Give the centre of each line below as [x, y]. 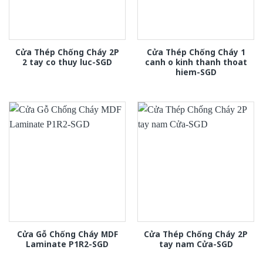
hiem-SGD [196, 72]
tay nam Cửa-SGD [196, 244]
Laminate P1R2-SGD [67, 244]
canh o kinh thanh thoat [196, 62]
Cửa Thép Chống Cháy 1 [196, 52]
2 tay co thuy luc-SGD [67, 62]
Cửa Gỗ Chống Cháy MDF [67, 234]
